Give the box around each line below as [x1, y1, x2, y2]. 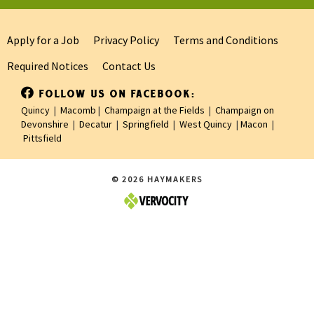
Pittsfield [23, 132, 62, 145]
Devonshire [21, 118, 69, 131]
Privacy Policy [93, 33, 159, 48]
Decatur [79, 118, 112, 131]
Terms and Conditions [173, 33, 278, 48]
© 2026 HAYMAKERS [111, 174, 203, 185]
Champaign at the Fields [104, 104, 205, 117]
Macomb [60, 104, 96, 117]
